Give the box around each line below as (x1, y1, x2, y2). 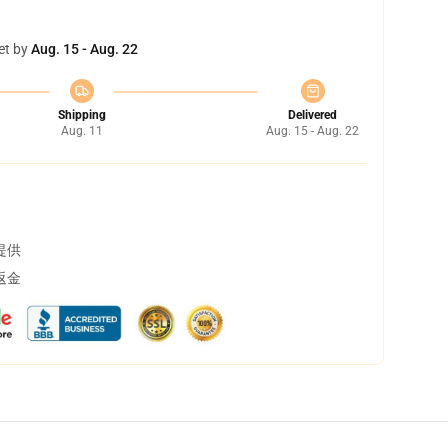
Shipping (57, 108, 106, 122)
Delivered (288, 108, 337, 122)
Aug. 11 (60, 124, 103, 138)
